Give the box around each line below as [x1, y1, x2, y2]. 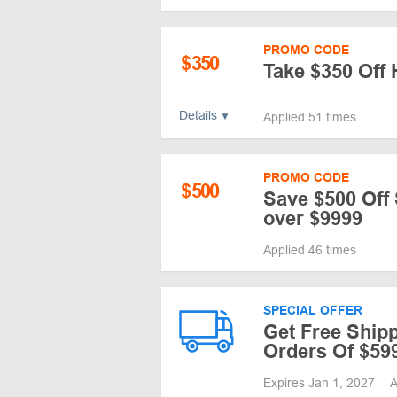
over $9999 [263, 206, 362, 230]
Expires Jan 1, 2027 [263, 375, 378, 390]
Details [179, 107, 217, 122]
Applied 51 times [263, 109, 356, 124]
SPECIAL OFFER [263, 302, 362, 317]
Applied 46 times [263, 242, 356, 257]
